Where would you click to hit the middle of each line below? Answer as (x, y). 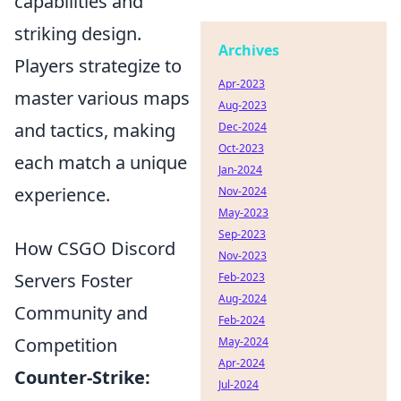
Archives (249, 50)
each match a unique (101, 162)
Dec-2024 (243, 127)
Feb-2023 (242, 277)
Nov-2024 (243, 191)
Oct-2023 (241, 148)
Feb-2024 (242, 320)
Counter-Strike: (82, 377)
